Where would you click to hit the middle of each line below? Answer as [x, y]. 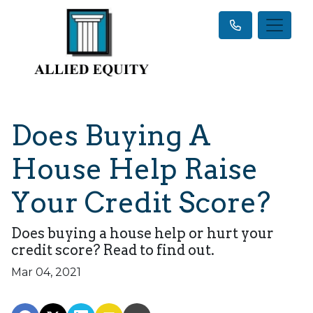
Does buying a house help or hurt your [143, 233]
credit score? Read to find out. [113, 250]
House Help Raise [134, 169]
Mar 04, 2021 [46, 272]
